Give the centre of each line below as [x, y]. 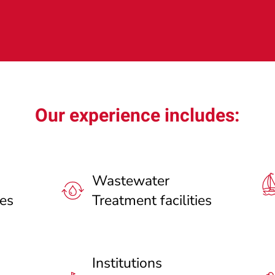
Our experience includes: [137, 116]
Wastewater [130, 180]
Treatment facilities [152, 200]
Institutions [127, 263]
